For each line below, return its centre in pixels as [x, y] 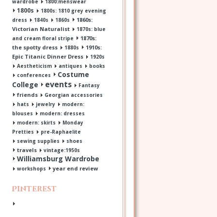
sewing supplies [38, 141]
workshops [31, 169]
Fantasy [89, 85]
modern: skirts [36, 123]
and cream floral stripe [43, 39]
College [25, 85]
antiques [70, 66]
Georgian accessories [74, 95]
